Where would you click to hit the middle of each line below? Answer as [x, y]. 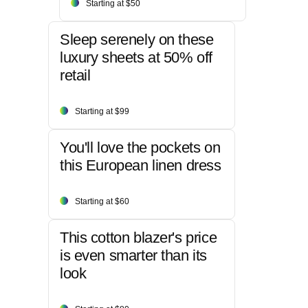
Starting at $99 [102, 112]
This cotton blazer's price [139, 238]
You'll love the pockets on [140, 148]
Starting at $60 [102, 202]
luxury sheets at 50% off [136, 58]
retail [75, 76]
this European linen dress [141, 166]
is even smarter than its [133, 256]
